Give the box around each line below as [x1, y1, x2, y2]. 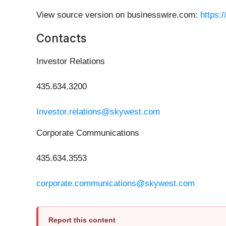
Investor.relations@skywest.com [36, 107, 160, 117]
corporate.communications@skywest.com [36, 179, 195, 189]
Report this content [48, 216, 116, 224]
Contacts [36, 31, 86, 45]
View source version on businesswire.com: [36, 10, 200, 20]
